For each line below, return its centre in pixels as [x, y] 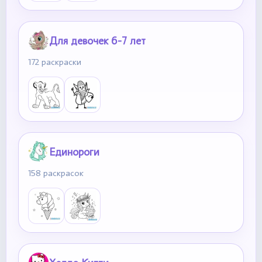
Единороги [74, 151]
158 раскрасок [56, 173]
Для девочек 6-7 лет [97, 40]
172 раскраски [55, 62]
